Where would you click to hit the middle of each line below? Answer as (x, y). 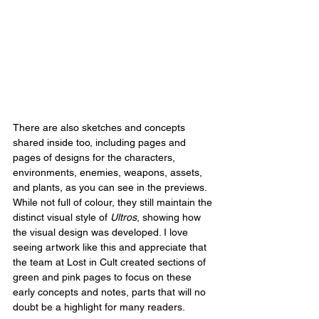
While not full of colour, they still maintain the (114, 203)
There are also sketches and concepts (100, 128)
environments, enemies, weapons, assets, (109, 173)
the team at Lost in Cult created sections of (111, 262)
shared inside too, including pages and (101, 143)
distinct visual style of (62, 218)
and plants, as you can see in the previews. (111, 188)
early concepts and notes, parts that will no (111, 292)
